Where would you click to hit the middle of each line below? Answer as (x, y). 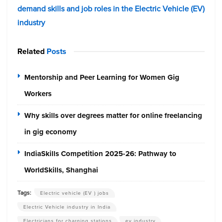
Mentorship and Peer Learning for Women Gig (102, 77)
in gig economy (51, 132)
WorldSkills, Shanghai (61, 170)
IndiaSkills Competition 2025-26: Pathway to (100, 153)
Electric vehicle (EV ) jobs (75, 193)
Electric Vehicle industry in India (67, 207)
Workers (38, 93)
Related (31, 51)
